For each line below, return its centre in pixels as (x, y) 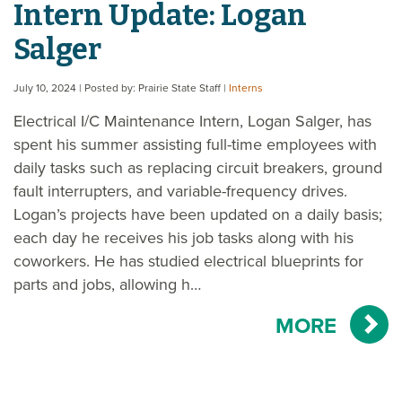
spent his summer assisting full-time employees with (195, 145)
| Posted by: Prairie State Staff (151, 88)
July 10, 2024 (46, 88)
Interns (246, 88)
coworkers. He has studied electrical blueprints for (188, 262)
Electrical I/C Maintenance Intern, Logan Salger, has (192, 122)
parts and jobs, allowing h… (107, 285)
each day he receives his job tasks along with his (184, 238)
